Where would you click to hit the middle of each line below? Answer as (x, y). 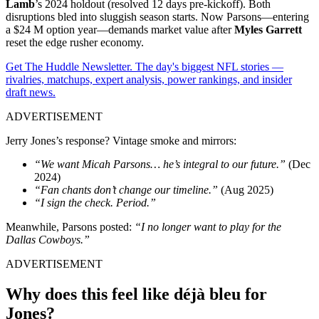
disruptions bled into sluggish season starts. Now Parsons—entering (157, 16)
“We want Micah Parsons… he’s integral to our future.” (160, 164)
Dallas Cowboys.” (48, 239)
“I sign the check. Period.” (95, 202)
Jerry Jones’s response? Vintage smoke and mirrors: (121, 140)
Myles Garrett (268, 29)
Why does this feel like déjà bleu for (136, 294)
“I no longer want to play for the (208, 226)
